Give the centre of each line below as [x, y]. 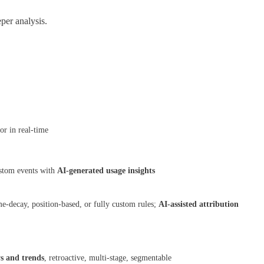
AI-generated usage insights [106, 171]
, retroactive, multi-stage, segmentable [108, 258]
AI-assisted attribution [199, 204]
